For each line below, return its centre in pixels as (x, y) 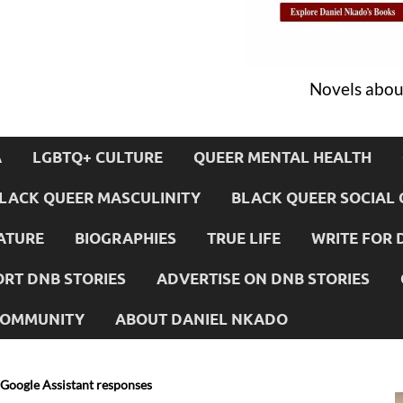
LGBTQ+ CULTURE (98, 157)
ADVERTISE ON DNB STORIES (263, 278)
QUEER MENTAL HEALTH (282, 157)
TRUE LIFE (244, 237)
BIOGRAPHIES (125, 237)
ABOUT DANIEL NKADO (201, 318)
